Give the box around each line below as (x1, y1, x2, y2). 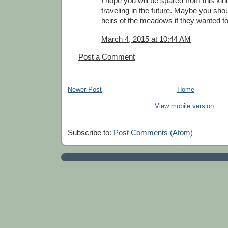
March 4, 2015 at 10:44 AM (101, 34, 191, 43)
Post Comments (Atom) (113, 128, 193, 137)
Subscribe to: (68, 128, 113, 137)
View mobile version (155, 102, 214, 110)
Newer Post (68, 85, 102, 93)
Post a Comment (78, 52, 135, 62)
